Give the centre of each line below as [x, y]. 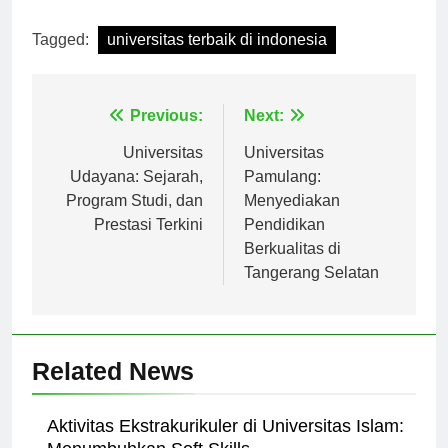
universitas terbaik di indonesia [217, 57]
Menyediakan [292, 218]
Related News [113, 388]
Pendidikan [284, 242]
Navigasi [100, 138]
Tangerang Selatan [311, 290]
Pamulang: [282, 194]
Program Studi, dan [134, 218]
